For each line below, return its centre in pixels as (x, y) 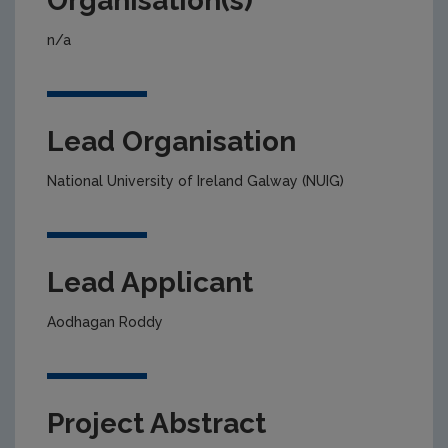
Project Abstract (156, 423)
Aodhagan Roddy (105, 321)
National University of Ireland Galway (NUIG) (195, 180)
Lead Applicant (150, 282)
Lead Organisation (171, 141)
